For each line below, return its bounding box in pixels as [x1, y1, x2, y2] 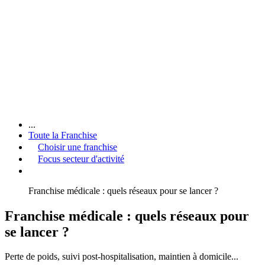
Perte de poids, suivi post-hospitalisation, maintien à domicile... [5, 251, 238, 262]
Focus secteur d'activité [38, 153, 124, 164]
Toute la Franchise [28, 130, 97, 140]
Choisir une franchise [38, 141, 117, 152]
